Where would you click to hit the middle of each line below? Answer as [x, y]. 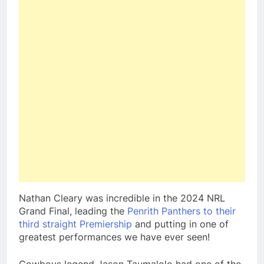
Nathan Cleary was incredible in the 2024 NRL [122, 198]
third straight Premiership [75, 224]
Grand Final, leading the [73, 211]
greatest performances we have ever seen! [114, 237]
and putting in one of [180, 224]
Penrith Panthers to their [181, 211]
